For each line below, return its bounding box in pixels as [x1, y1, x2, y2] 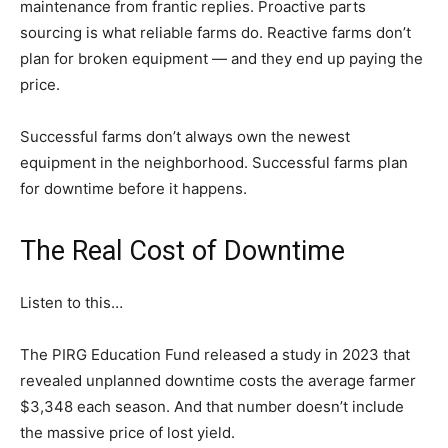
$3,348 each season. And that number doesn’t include [20, 396, 404, 416]
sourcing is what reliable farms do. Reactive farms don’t [20, 22, 411, 42]
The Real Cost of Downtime [20, 234, 345, 267]
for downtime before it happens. [20, 178, 247, 198]
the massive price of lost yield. [20, 422, 235, 442]
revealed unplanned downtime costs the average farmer [20, 370, 416, 390]
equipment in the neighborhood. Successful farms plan [20, 152, 408, 172]
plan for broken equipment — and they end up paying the [20, 48, 423, 68]
